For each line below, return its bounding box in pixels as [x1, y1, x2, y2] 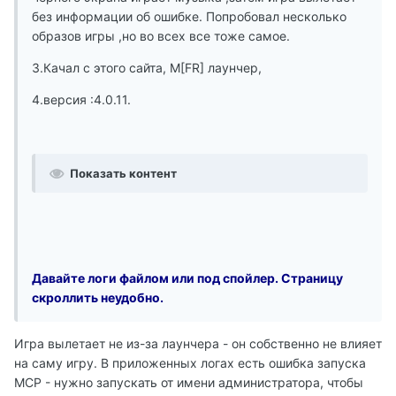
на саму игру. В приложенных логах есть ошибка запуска [14, 354, 366, 370]
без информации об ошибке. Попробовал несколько [32, 8, 346, 24]
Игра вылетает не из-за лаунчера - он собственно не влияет [14, 335, 382, 351]
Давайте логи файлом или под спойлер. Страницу [32, 270, 343, 286]
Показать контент [70, 165, 177, 180]
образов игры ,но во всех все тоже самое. [32, 27, 290, 43]
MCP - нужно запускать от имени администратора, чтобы [14, 374, 363, 390]
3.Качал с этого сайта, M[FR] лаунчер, [32, 59, 265, 75]
